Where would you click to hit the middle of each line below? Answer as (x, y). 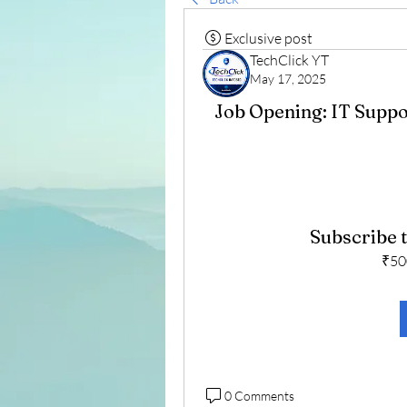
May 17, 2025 (288, 79)
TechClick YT (289, 60)
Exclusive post (268, 38)
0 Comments (259, 395)
